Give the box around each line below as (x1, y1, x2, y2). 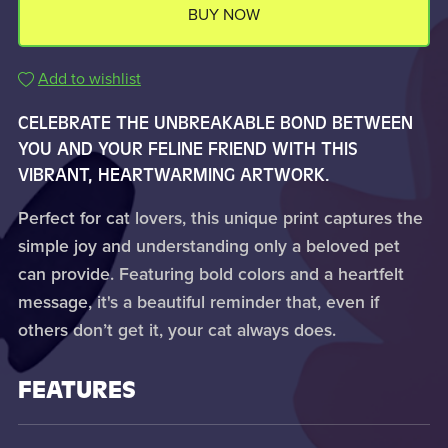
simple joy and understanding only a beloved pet (17, 235, 400, 257)
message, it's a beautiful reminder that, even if (17, 291, 379, 313)
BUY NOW (188, 5, 260, 26)
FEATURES (17, 374, 136, 406)
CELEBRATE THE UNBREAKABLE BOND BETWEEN (17, 111, 413, 135)
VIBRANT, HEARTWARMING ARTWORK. (17, 163, 329, 187)
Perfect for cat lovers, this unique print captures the (17, 207, 423, 229)
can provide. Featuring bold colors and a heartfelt (17, 263, 404, 285)
